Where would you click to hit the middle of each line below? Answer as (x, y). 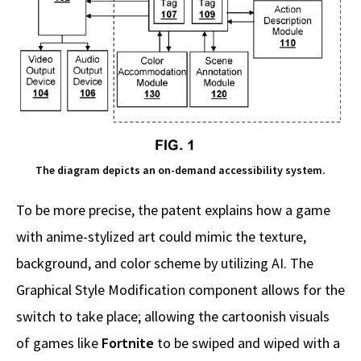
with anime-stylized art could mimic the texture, (161, 237)
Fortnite (129, 343)
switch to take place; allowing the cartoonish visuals (173, 317)
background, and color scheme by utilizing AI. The (165, 263)
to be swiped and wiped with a (249, 343)
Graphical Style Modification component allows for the (180, 290)
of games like (59, 343)
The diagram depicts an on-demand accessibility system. (180, 170)
